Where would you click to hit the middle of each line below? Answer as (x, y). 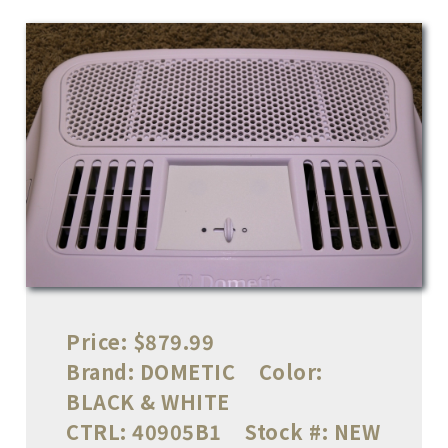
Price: (96, 341)
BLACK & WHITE (150, 401)
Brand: (100, 371)
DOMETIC (187, 371)
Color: (290, 371)
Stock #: (286, 431)
